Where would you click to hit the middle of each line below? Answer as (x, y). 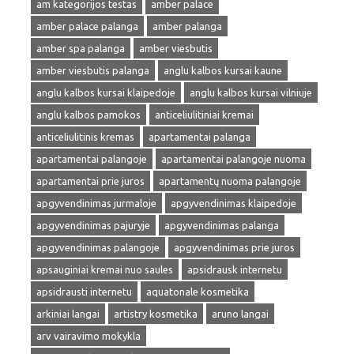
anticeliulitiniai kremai (204, 115)
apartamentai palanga (200, 137)
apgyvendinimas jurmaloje (96, 203)
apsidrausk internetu (235, 269)
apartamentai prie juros (90, 181)
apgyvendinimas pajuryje (93, 225)
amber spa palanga (81, 48)
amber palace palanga (87, 26)
